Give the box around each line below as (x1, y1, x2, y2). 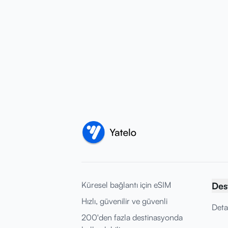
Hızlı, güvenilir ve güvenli (81, 196, 167, 206)
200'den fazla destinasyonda (81, 212, 183, 222)
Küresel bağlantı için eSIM (81, 180, 171, 190)
